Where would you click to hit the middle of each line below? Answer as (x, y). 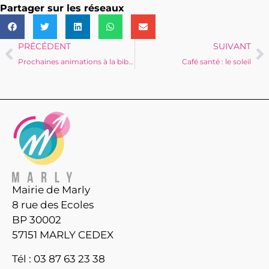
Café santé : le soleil (216, 61)
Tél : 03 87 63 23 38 (59, 258)
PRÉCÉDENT (44, 46)
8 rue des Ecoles (53, 205)
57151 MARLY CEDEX (63, 235)
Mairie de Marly (51, 190)
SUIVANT (232, 46)
